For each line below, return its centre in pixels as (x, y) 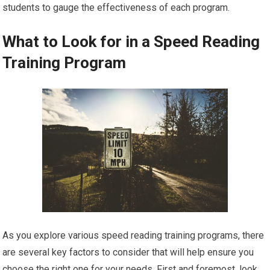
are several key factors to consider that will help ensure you (128, 253)
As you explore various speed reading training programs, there (133, 236)
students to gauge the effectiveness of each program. (116, 8)
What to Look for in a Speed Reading (131, 42)
